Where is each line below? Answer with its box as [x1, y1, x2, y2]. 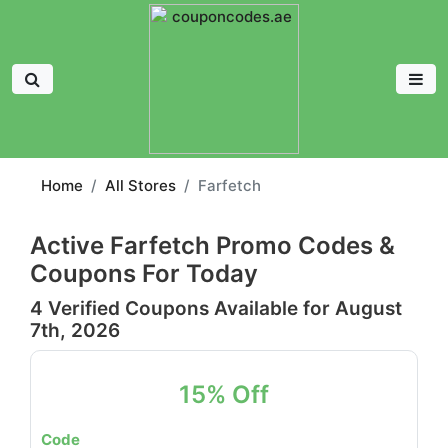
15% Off [179, 380, 269, 409]
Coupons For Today [30, 259, 258, 288]
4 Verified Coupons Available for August [30, 297, 402, 320]
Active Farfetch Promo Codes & [30, 231, 395, 260]
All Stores [105, 176, 176, 195]
